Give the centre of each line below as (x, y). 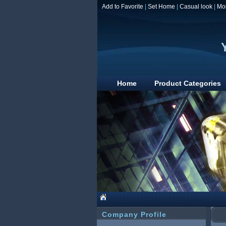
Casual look (196, 7)
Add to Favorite (123, 7)
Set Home (161, 7)
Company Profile (134, 214)
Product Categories (188, 83)
